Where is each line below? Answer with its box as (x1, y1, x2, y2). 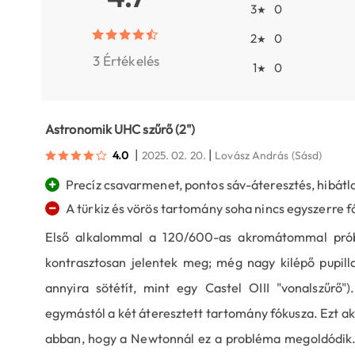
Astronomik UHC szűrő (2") (45, 121, 196, 138)
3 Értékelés (92, 52, 159, 69)
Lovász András (215, 148, 289, 163)
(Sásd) (291, 148, 323, 163)
